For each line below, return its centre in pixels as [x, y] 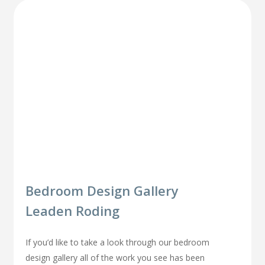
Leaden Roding [73, 211]
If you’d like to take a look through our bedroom [118, 243]
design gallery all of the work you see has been [115, 258]
